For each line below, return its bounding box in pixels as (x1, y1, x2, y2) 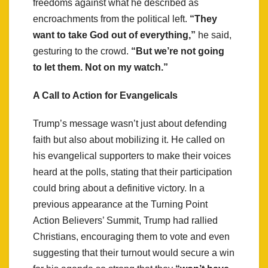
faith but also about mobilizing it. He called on (33, 134, 225, 145)
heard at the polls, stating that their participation (33, 166, 232, 177)
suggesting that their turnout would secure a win (33, 247, 234, 258)
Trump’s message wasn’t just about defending (33, 118, 227, 129)
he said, (196, 29, 232, 40)
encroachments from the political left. (33, 13, 190, 24)
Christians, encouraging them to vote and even (33, 231, 230, 242)
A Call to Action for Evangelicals (33, 90, 178, 100)
